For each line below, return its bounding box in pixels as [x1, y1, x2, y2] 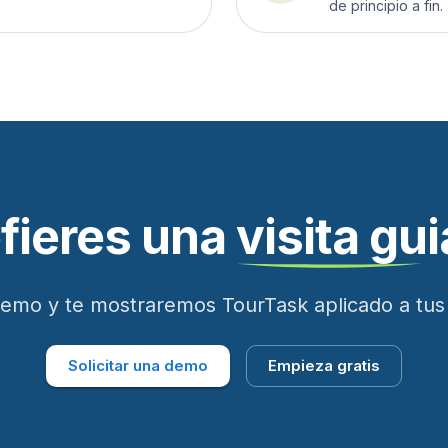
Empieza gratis [268, 356, 380, 375]
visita [236, 207, 360, 266]
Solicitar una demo [68, 356, 208, 375]
